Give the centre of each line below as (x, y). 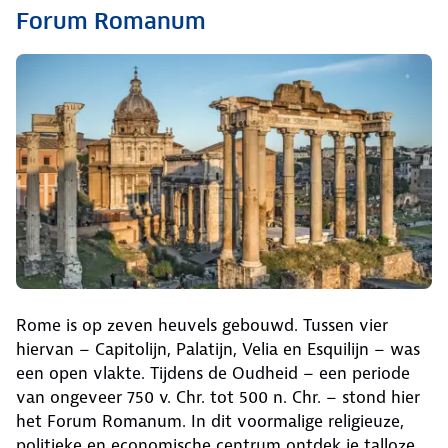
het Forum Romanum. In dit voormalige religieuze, (210, 421)
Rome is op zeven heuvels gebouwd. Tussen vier (202, 325)
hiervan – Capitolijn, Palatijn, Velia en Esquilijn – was (218, 349)
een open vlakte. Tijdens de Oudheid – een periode (213, 373)
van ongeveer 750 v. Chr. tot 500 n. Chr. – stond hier (218, 397)
